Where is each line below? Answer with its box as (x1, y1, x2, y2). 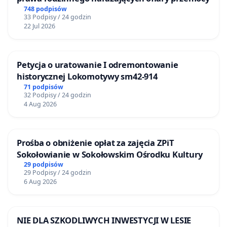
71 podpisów (23, 82, 63, 91)
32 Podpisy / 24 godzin (23, 90, 91, 99)
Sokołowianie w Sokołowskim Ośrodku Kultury (17, 148, 203, 160)
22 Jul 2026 (23, 21, 55, 30)
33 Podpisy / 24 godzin (23, 12, 91, 21)
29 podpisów (23, 160, 63, 169)
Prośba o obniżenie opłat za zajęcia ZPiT (17, 136, 174, 148)
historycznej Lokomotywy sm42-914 (17, 70, 158, 82)
